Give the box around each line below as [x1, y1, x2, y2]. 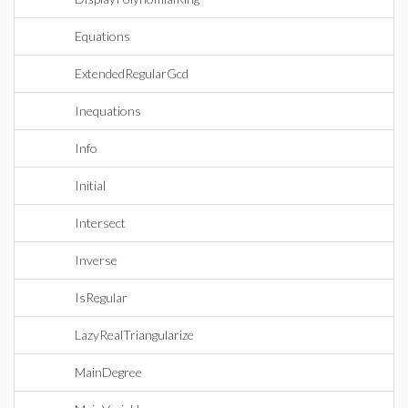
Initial [75, 178, 106, 193]
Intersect [75, 215, 126, 230]
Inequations [75, 103, 141, 118]
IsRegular [75, 290, 127, 305]
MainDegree [75, 364, 142, 380]
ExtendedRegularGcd [75, 66, 189, 81]
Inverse [75, 252, 117, 268]
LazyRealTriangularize [75, 327, 194, 342]
